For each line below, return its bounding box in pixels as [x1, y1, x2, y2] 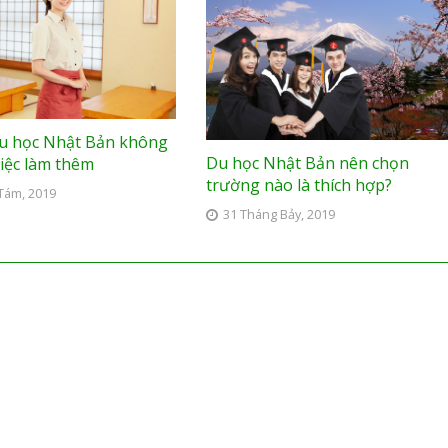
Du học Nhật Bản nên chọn [205, 152, 409, 175]
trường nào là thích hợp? [205, 174, 392, 197]
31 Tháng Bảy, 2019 [222, 206, 335, 224]
